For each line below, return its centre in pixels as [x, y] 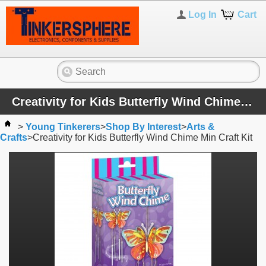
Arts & [201, 127]
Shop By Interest [143, 127]
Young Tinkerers [63, 127]
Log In [203, 15]
